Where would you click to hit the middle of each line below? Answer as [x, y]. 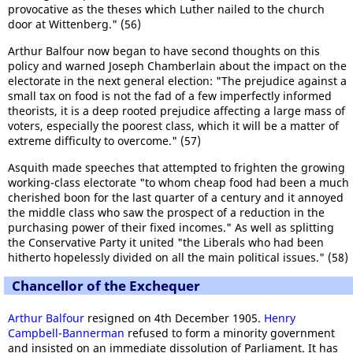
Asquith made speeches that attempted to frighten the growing [176, 167]
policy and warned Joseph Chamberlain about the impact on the [177, 65]
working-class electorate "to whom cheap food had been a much [178, 182]
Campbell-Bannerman [66, 333]
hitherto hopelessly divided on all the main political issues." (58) [178, 257]
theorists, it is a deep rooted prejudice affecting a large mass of [176, 110]
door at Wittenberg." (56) [74, 24]
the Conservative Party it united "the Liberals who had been [166, 242]
